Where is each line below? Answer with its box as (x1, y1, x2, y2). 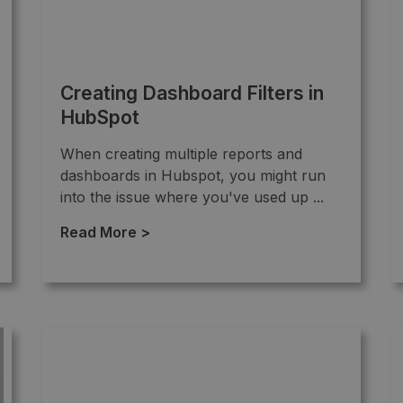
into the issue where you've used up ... (60, 187, 324, 206)
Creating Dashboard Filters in (60, 81, 324, 104)
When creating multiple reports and (60, 144, 302, 163)
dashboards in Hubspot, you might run (60, 166, 326, 184)
